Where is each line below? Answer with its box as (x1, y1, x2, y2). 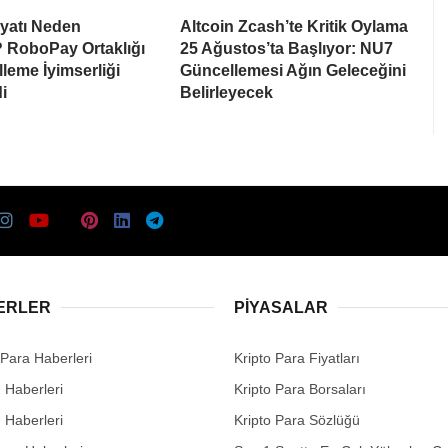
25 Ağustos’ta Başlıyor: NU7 (180, 39, 393, 57)
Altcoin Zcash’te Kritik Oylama (180, 17, 408, 35)
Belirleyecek (180, 83, 273, 101)
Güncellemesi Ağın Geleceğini (180, 61, 406, 79)
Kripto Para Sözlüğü (234, 411, 360, 428)
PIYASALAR (234, 298, 328, 316)
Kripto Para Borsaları (234, 380, 366, 397)
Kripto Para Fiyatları (234, 349, 360, 366)
